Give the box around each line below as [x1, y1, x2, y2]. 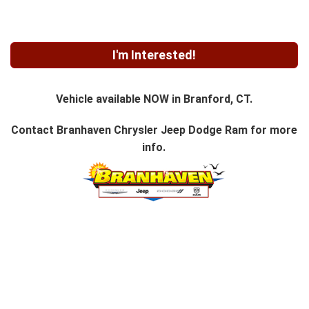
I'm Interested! [112, 48, 196, 63]
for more [247, 123, 297, 137]
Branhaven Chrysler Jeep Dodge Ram [56, 123, 248, 137]
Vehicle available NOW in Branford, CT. [55, 92, 252, 106]
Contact [10, 123, 57, 137]
